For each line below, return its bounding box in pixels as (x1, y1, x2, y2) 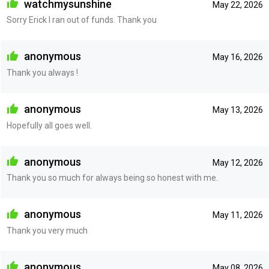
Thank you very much (6, 225, 88, 235)
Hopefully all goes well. (6, 120, 92, 130)
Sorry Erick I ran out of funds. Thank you (6, 15, 157, 25)
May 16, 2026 (212, 52, 263, 62)
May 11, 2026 (212, 210, 263, 220)
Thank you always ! (6, 67, 78, 77)
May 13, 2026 (212, 104, 263, 115)
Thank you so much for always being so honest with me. (6, 173, 218, 183)
